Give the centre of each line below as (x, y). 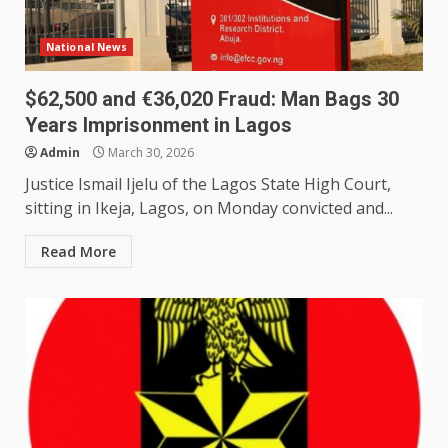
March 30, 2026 (149, 153)
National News (87, 47)
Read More (78, 252)
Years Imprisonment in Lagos (158, 125)
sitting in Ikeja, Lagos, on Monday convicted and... (209, 208)
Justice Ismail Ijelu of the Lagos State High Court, (208, 184)
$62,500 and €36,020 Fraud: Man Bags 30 (212, 99)
